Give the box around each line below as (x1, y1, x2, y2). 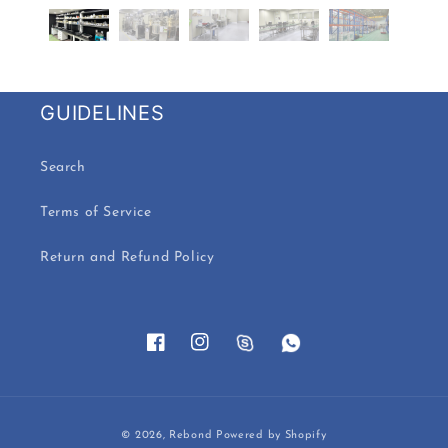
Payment (223, 417, 286, 432)
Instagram (190, 345, 260, 361)
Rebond (169, 430, 213, 441)
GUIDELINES (40, 101, 165, 125)
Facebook (146, 345, 210, 361)
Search (40, 160, 86, 175)
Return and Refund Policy (40, 250, 215, 265)
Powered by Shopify (215, 430, 327, 441)
